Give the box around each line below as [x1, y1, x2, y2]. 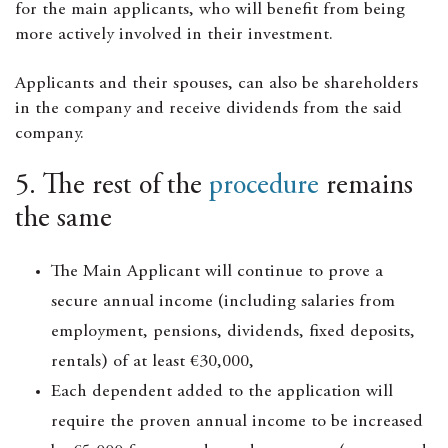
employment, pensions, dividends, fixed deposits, [51, 323, 415, 341]
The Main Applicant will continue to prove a [51, 263, 383, 281]
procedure [209, 173, 319, 201]
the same [15, 206, 112, 234]
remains [319, 173, 413, 201]
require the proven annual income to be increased [51, 413, 423, 431]
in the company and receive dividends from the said [15, 100, 402, 118]
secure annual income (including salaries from [51, 293, 395, 311]
